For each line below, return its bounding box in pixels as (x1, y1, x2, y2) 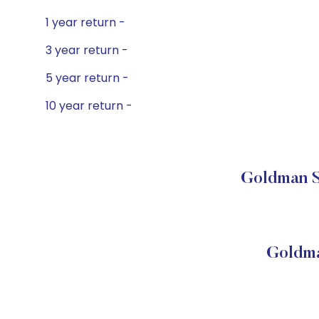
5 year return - (46, 70, 129, 86)
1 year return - (46, 14, 125, 31)
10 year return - (46, 98, 132, 114)
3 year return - (46, 42, 128, 58)
